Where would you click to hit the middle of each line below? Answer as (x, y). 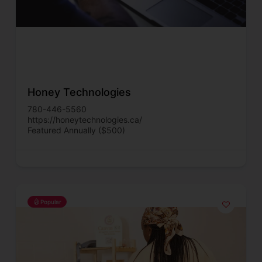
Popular (51, 201)
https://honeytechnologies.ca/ (85, 119)
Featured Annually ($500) (76, 130)
